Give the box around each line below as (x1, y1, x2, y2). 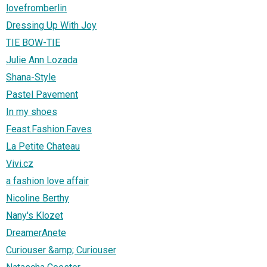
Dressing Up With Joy (6, 20, 97, 32)
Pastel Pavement (6, 89, 78, 101)
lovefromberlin (6, 2, 67, 14)
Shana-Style (6, 72, 56, 83)
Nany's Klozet (6, 210, 63, 222)
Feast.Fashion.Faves (6, 123, 92, 135)
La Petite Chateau (6, 141, 80, 153)
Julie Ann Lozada (6, 54, 77, 66)
